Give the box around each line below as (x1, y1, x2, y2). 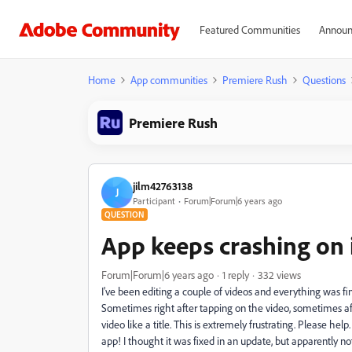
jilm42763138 (133, 178, 192, 192)
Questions (302, 73, 346, 86)
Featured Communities (199, 23, 300, 36)
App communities (130, 73, 207, 86)
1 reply (222, 268, 249, 281)
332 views (258, 268, 301, 281)
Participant (133, 194, 175, 207)
